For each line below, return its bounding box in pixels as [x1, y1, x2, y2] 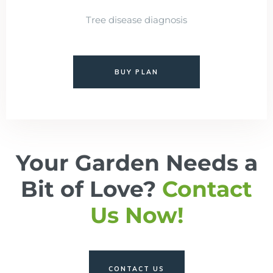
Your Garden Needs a [15, 149, 258, 177]
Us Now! [90, 202, 183, 229]
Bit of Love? [21, 175, 162, 203]
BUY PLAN [115, 68, 158, 77]
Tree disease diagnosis [86, 14, 187, 26]
